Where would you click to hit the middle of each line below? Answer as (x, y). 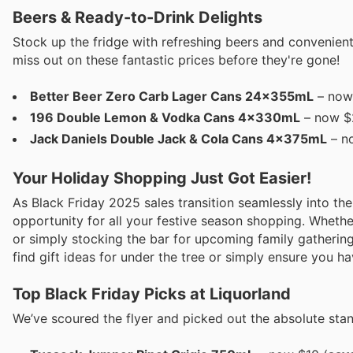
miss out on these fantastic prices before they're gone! (176, 59)
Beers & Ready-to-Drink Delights (137, 17)
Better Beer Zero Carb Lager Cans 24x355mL (172, 97)
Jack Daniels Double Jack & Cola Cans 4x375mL (178, 139)
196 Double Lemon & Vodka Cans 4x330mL (165, 118)
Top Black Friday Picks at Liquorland (152, 294)
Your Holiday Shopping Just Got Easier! (162, 178)
